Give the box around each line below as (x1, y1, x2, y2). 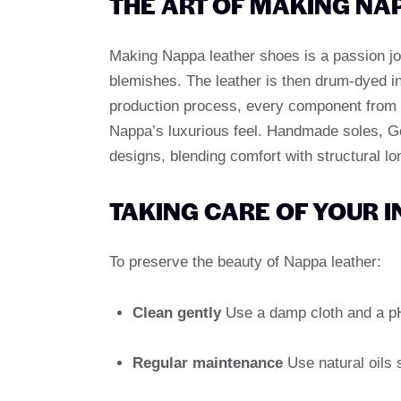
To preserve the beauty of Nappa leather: (109, 252, 381, 270)
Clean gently (132, 303, 221, 321)
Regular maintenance (132, 354, 283, 372)
